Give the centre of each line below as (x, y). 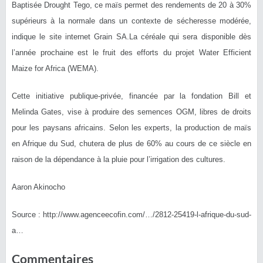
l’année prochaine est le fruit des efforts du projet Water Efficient (131, 53)
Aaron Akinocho (38, 187)
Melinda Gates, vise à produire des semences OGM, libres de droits (131, 112)
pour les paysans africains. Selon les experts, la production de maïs (131, 128)
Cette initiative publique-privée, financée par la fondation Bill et (131, 96)
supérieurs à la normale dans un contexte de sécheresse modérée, (131, 21)
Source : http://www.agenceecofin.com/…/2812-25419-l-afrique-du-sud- (131, 215)
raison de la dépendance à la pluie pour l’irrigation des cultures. (119, 159)
